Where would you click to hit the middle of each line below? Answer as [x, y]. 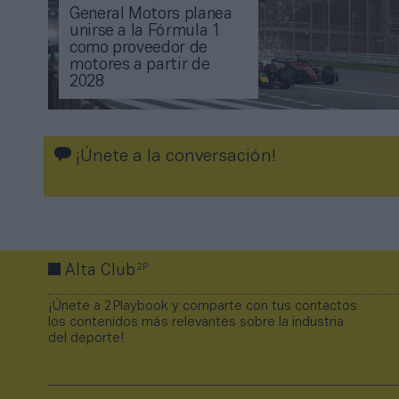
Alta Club [100, 272]
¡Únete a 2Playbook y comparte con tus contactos [203, 307]
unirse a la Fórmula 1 [145, 32]
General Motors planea [151, 15]
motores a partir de [140, 66]
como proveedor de [138, 49]
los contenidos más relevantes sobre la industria [196, 323]
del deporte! [86, 339]
